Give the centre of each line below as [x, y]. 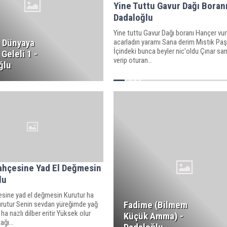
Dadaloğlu [133, 17]
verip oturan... [133, 60]
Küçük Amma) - [153, 216]
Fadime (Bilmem [155, 205]
